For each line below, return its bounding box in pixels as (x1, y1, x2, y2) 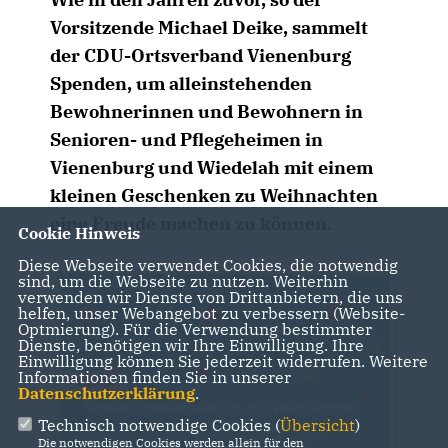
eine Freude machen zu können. (50, 212, 332, 235)
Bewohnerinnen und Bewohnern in (50, 100, 363, 123)
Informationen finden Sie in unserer (17, 367, 291, 388)
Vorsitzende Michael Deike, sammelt (50, 16, 368, 39)
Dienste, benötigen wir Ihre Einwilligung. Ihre (17, 335, 364, 356)
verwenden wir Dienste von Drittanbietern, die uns (17, 287, 403, 308)
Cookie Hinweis (17, 223, 140, 244)
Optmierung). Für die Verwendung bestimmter (17, 319, 372, 340)
